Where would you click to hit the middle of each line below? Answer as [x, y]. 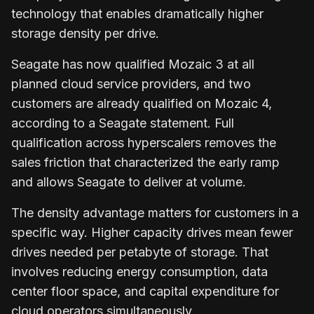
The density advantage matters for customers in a [155, 212]
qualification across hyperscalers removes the [144, 142]
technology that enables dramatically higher [137, 13]
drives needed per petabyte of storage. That [140, 252]
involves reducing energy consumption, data [139, 271]
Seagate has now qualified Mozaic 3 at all [133, 64]
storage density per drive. [85, 33]
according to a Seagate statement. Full [123, 123]
